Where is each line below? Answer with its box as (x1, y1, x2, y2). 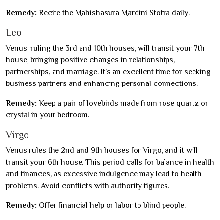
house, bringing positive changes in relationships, (6, 55, 175, 64)
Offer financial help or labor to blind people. (37, 201, 186, 210)
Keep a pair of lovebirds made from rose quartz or (37, 99, 208, 108)
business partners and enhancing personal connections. (6, 79, 198, 88)
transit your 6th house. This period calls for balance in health (6, 158, 214, 166)
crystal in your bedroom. (6, 110, 89, 119)
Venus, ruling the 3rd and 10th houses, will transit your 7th (6, 44, 205, 53)
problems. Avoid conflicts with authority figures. (6, 181, 169, 190)
